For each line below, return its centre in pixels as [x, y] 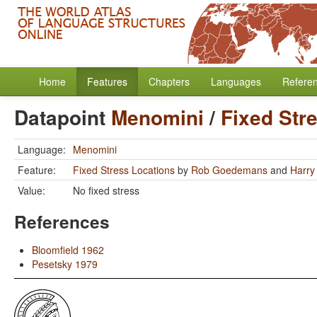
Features [107, 81]
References [62, 221]
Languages [236, 81]
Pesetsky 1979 [65, 264]
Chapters [169, 81]
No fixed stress [106, 190]
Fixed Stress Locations [124, 170]
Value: [31, 190]
